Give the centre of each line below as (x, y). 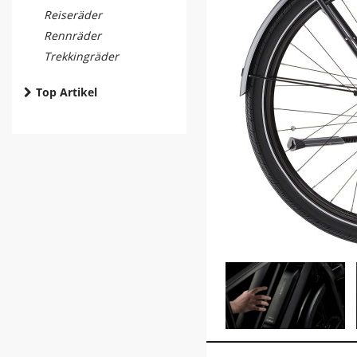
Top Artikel (67, 92)
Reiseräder (73, 15)
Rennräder (73, 35)
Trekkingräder (81, 56)
